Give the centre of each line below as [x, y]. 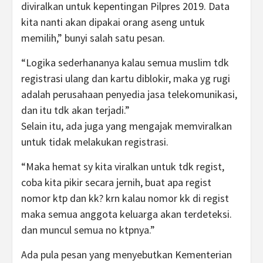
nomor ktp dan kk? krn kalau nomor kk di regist [125, 198]
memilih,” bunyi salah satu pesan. [93, 38]
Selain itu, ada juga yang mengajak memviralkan [127, 126]
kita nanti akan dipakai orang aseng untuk [113, 22]
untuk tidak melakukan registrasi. [95, 142]
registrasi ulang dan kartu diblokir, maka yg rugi [126, 78]
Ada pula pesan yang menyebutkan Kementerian [127, 254]
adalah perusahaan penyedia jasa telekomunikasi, [129, 94]
